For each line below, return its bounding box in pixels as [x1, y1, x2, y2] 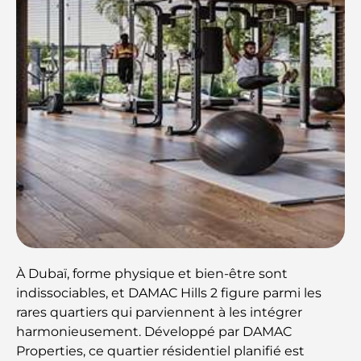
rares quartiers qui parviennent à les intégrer [16, 305, 302, 320]
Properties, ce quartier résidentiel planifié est [16, 343, 305, 359]
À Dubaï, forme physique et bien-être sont [16, 266, 288, 281]
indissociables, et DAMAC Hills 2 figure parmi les [16, 285, 322, 301]
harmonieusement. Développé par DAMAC [16, 324, 292, 339]
